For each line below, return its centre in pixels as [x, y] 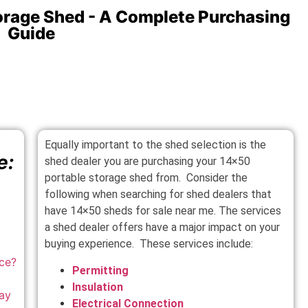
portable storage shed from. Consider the [146, 178]
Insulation [98, 287]
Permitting [101, 270]
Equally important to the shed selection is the [156, 145]
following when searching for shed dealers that [158, 195]
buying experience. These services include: [149, 244]
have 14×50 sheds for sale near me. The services [163, 211]
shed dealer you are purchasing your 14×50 [148, 162]
